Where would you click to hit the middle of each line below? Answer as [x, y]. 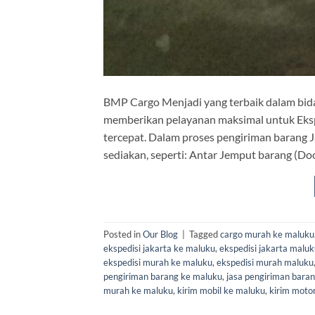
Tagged [205, 234]
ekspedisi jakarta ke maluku [159, 249]
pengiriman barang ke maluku [163, 277]
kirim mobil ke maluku [221, 291]
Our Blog [160, 234]
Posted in [123, 234]
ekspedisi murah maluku [265, 263]
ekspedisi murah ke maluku [158, 263]
